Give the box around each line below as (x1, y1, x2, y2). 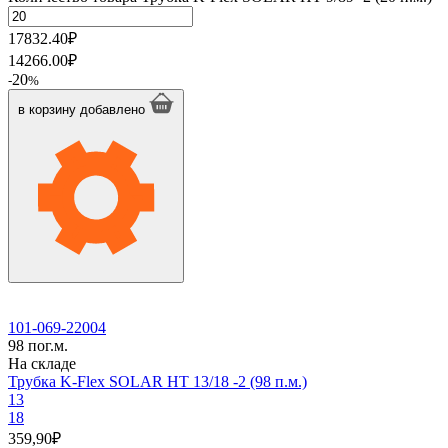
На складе (8, 354, 76, 372)
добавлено (80, 101, 145, 117)
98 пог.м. (8, 336, 68, 354)
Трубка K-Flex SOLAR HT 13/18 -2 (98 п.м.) (8, 372, 307, 390)
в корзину (18, 101, 76, 117)
